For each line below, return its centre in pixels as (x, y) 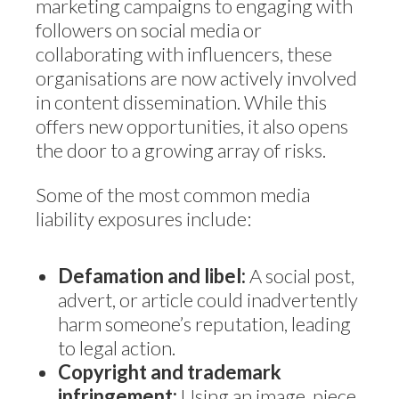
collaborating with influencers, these (184, 54)
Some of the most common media (173, 194)
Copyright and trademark (170, 372)
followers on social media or (149, 30)
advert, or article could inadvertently (208, 300)
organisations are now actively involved (196, 78)
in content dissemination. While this (181, 102)
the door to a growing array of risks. (181, 150)
